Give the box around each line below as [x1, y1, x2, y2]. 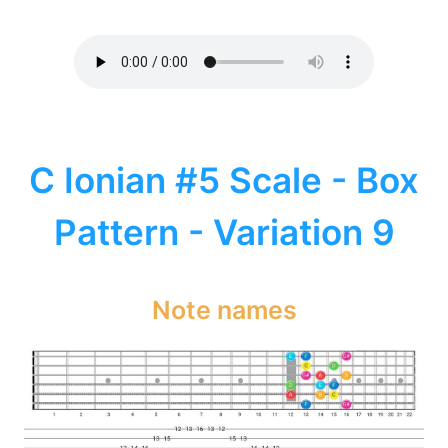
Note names [151, 294, 297, 325]
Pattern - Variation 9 [53, 211, 395, 254]
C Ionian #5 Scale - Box [29, 159, 419, 202]
